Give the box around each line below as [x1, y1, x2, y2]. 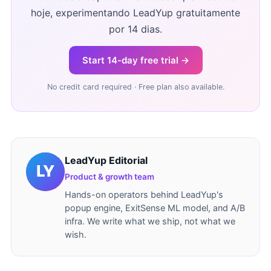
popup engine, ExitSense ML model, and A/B [65, 203, 245, 214]
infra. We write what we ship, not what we [65, 216, 235, 227]
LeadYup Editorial [65, 154, 148, 166]
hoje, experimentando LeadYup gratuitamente [31, 7, 240, 19]
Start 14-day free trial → [82, 54, 189, 66]
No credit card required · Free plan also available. [47, 82, 224, 91]
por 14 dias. [109, 23, 162, 35]
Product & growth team [65, 172, 154, 181]
